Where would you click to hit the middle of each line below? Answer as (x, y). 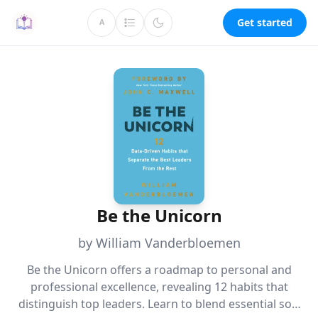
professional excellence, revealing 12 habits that (159, 287)
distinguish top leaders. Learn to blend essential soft (159, 304)
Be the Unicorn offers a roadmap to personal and (159, 270)
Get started (265, 22)
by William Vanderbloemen (159, 243)
